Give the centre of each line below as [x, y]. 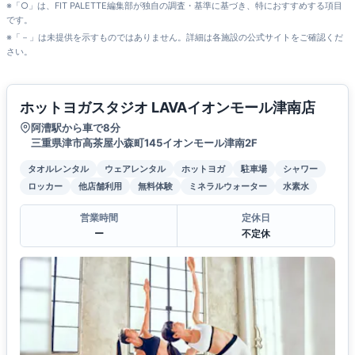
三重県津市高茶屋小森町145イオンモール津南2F [144, 143]
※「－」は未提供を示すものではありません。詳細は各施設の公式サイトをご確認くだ [175, 38]
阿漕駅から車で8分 [76, 128]
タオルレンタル [58, 169]
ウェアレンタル [135, 169]
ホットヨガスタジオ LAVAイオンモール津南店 [168, 108]
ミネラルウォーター [228, 187]
